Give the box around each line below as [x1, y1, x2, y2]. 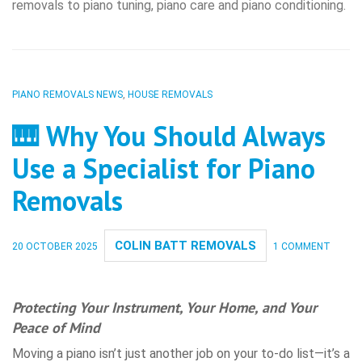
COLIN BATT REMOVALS [115, 238, 256, 254]
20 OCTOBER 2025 [12, 241, 98, 253]
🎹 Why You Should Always [12, 118, 326, 154]
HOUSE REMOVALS [128, 89, 213, 101]
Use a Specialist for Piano [12, 150, 315, 187]
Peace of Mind [12, 318, 100, 338]
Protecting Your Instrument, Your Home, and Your [12, 298, 317, 318]
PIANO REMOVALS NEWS [12, 89, 123, 101]
